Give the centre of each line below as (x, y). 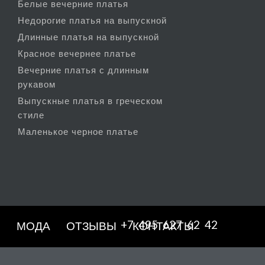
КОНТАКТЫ (163, 226)
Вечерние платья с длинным (84, 70)
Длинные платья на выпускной (89, 37)
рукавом (37, 84)
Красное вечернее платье (77, 53)
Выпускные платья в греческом (91, 101)
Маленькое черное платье (78, 131)
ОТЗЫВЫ (91, 226)
